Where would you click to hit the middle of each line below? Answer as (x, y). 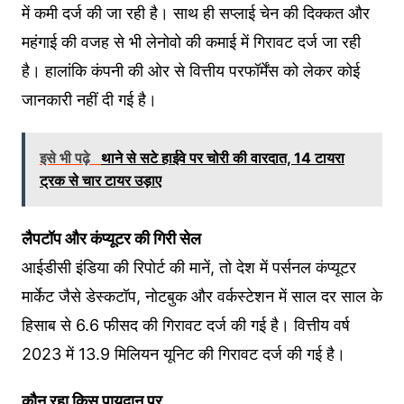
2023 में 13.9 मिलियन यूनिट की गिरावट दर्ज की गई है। (183, 354)
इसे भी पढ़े (66, 158)
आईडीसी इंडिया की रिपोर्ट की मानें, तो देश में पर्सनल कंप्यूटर (188, 268)
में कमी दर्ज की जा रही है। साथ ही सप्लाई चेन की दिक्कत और (195, 14)
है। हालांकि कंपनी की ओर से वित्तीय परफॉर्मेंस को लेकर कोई (190, 71)
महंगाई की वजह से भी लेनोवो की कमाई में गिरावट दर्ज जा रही (191, 42)
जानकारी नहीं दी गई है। (89, 100)
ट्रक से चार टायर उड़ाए (100, 181)
